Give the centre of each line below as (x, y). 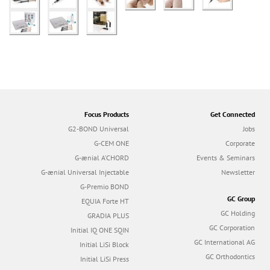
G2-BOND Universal (99, 128)
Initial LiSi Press (105, 259)
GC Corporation (232, 227)
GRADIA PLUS (108, 215)
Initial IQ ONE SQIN (100, 230)
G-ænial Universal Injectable (85, 172)
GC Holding (238, 213)
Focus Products (107, 114)
